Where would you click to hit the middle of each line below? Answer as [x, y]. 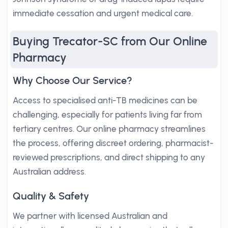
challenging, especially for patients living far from [107, 115]
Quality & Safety [51, 196]
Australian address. [49, 172]
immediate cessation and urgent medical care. [103, 13]
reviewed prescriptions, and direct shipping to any [109, 157]
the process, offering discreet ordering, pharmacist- [113, 143]
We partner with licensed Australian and [90, 216]
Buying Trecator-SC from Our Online [110, 41]
